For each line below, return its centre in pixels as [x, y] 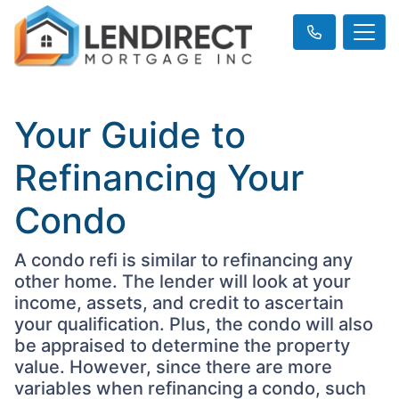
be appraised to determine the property [182, 346]
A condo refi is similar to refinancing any [183, 261]
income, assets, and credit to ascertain [179, 303]
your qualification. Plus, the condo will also [194, 325]
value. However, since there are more [173, 367]
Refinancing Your [159, 178]
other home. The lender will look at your [183, 282]
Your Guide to [130, 135]
